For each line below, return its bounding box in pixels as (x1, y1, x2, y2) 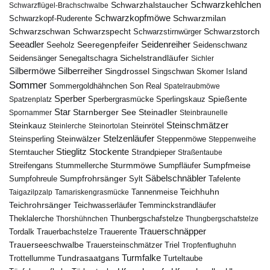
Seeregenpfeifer (77, 40, 139, 49)
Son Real (130, 81, 162, 90)
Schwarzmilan (173, 13, 226, 23)
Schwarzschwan (9, 26, 71, 36)
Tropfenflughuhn (182, 240, 236, 250)
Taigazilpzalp (9, 187, 52, 196)
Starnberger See (73, 107, 136, 117)
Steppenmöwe (157, 134, 206, 143)
